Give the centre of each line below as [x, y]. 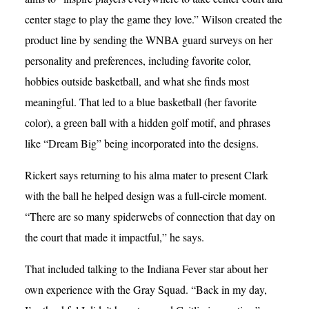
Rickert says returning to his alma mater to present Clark [147, 175]
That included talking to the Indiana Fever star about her [146, 268]
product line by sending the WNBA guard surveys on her [149, 39]
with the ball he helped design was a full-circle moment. [146, 195]
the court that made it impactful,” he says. [114, 237]
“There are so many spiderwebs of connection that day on [150, 216]
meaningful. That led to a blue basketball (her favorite [141, 101]
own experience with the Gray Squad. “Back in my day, [146, 289]
